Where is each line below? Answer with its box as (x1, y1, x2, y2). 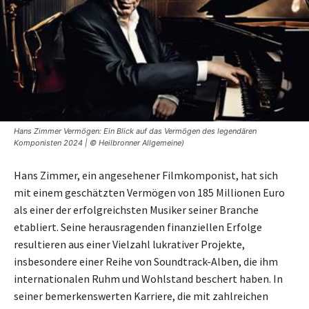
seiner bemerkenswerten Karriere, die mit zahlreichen (14, 288, 268, 303)
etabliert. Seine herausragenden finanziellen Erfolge (14, 219, 262, 234)
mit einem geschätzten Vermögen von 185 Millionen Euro (14, 185, 285, 199)
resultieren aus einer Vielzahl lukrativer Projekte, (14, 237, 245, 251)
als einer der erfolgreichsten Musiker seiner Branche (14, 202, 259, 217)
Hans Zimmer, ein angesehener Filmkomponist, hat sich (14, 168, 278, 182)
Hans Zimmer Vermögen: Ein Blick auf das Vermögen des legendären (14, 126, 257, 136)
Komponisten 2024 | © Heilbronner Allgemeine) (14, 137, 184, 148)
